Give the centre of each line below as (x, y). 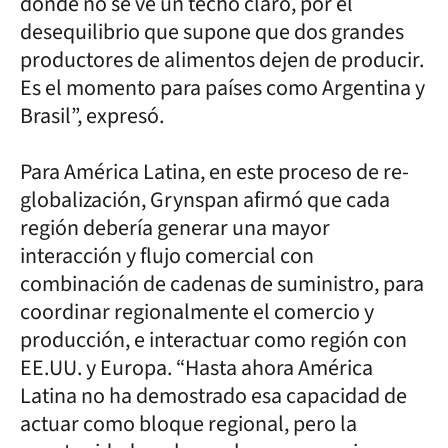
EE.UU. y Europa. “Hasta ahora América (196, 367)
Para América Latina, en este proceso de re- (214, 171)
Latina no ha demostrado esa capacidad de (213, 395)
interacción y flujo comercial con (167, 255)
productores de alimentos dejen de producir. (222, 59)
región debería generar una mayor (175, 227)
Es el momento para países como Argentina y (222, 87)
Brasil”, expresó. (92, 115)
